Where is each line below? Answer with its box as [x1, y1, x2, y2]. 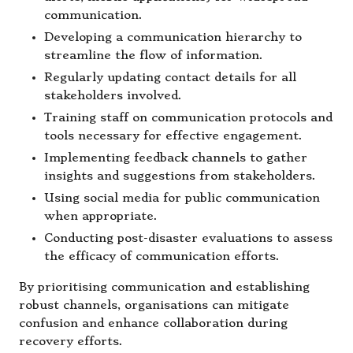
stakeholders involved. [44, 89, 182, 103]
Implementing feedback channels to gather [44, 151, 307, 165]
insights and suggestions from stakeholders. [44, 169, 316, 184]
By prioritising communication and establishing [19, 281, 310, 295]
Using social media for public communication [44, 191, 320, 206]
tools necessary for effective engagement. [44, 129, 303, 143]
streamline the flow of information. [44, 48, 263, 62]
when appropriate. [44, 210, 158, 224]
